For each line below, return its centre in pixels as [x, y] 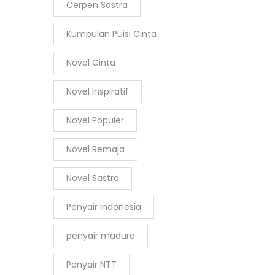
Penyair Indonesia [104, 207]
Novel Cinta [91, 63]
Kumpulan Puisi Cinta [111, 34]
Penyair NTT [91, 265]
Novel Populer [95, 120]
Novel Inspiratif [98, 91]
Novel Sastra [93, 178]
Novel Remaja [95, 149]
